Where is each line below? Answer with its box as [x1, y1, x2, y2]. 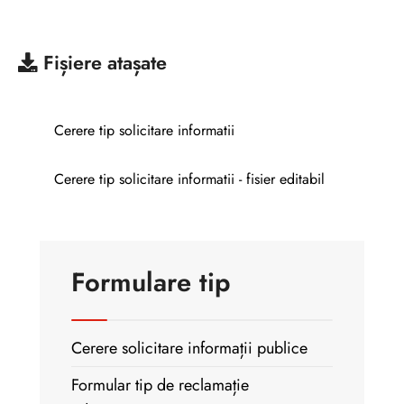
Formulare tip [71, 263, 231, 301]
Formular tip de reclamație [71, 373, 249, 397]
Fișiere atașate [43, 49, 167, 77]
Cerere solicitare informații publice [71, 336, 308, 360]
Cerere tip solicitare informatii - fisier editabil [54, 169, 325, 189]
